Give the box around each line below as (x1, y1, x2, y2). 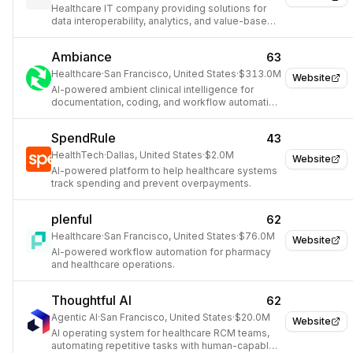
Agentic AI (51, 311, 98, 323)
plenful (51, 211, 92, 227)
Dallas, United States (106, 149, 203, 161)
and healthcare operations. (51, 258, 175, 270)
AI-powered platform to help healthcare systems (51, 165, 277, 176)
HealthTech (51, 149, 104, 161)
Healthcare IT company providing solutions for (51, 2, 266, 14)
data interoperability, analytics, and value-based (51, 15, 273, 27)
